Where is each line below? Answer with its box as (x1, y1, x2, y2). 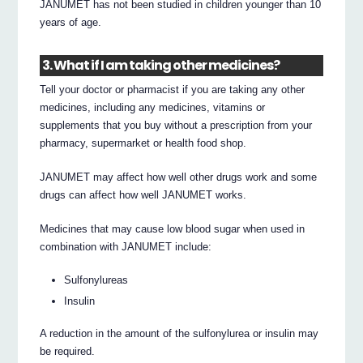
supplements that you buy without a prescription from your (40, 119, 313, 132)
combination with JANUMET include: (40, 241, 212, 254)
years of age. (40, 15, 102, 28)
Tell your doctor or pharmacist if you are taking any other (40, 83, 305, 96)
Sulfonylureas (64, 273, 129, 286)
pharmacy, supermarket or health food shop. (40, 137, 247, 150)
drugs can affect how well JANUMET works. (40, 189, 247, 202)
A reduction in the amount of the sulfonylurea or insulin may (40, 327, 319, 340)
